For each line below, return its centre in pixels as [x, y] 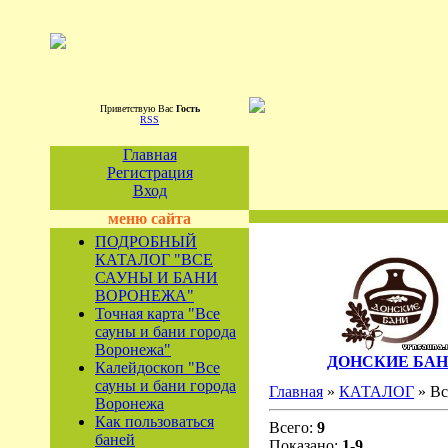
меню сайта [149, 218]
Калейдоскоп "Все [157, 367]
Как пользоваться [154, 421]
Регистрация [149, 172]
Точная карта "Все [157, 313]
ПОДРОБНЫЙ [146, 241]
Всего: [293, 427]
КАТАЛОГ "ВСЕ [154, 259]
